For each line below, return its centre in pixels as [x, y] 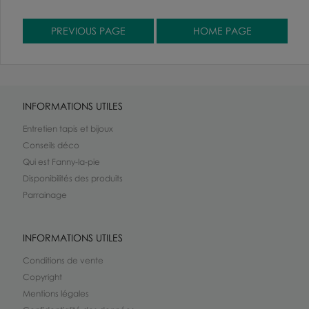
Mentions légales [56, 293]
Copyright [42, 277]
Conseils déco [51, 145]
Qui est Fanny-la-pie [61, 161]
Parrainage [45, 195]
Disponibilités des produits [73, 178]
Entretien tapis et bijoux [68, 128]
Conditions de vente [63, 260]
